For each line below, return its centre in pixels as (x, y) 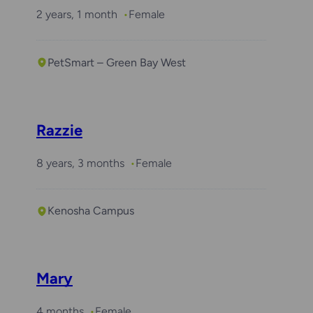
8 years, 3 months (80, 163)
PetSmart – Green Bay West (117, 62)
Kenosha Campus (91, 211)
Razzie (59, 130)
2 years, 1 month (77, 15)
